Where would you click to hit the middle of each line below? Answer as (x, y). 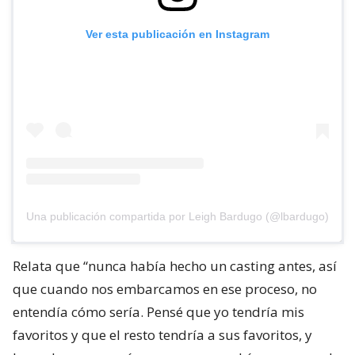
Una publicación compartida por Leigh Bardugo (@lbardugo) (177, 216)
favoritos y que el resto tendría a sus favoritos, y (162, 335)
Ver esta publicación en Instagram (177, 34)
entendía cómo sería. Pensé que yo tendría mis (158, 312)
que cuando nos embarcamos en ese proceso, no (165, 289)
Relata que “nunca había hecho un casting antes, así (175, 266)
